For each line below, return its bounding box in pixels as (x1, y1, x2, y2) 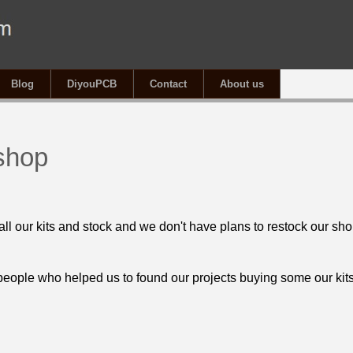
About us (220, 78, 264, 90)
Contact (150, 78, 187, 90)
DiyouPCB (67, 78, 117, 90)
